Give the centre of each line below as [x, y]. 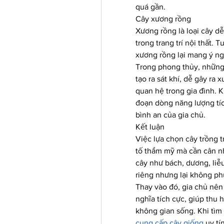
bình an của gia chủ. [170, 115]
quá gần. [150, 7]
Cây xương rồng [163, 19]
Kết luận [150, 127]
